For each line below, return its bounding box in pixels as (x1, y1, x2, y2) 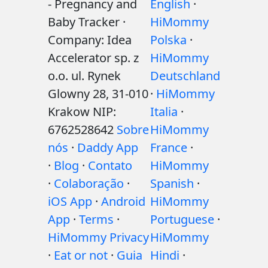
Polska (150, 32, 187, 48)
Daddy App (77, 139, 138, 156)
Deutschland (150, 68, 220, 84)
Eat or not (54, 247, 108, 263)
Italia (150, 103, 178, 120)
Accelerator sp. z (48, 50, 139, 66)
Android (101, 193, 145, 209)
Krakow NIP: (48, 103, 116, 120)
